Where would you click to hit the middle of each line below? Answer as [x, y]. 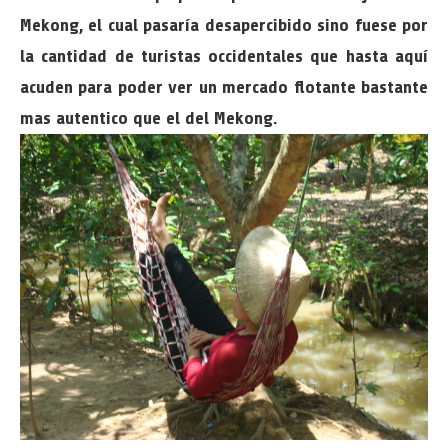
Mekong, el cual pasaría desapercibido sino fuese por [224, 25]
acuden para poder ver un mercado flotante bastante [224, 87]
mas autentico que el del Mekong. [148, 118]
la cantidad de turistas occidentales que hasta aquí [224, 56]
